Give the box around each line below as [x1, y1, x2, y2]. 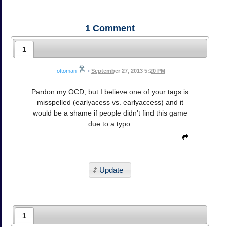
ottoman [56, 67, 77, 74]
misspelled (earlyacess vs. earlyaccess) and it [36, 98, 183, 106]
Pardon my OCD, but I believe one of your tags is [31, 87, 188, 96]
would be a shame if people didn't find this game [32, 108, 187, 117]
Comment [90, 23, 135, 33]
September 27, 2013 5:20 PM [91, 67, 165, 74]
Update [99, 165, 123, 174]
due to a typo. [88, 119, 132, 128]
